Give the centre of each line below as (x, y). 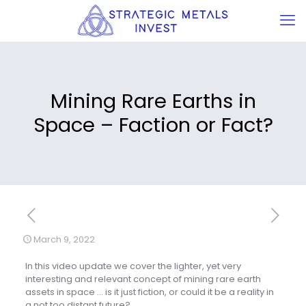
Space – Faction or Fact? (153, 125)
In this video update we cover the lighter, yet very (133, 266)
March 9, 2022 (64, 239)
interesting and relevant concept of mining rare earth (143, 279)
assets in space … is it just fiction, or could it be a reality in (149, 292)
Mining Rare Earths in (153, 101)
